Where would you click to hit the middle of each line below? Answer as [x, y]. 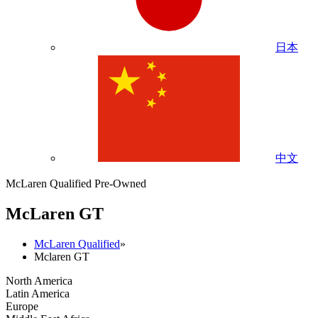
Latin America [38, 293]
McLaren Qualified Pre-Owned [76, 183]
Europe [22, 306]
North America [39, 280]
